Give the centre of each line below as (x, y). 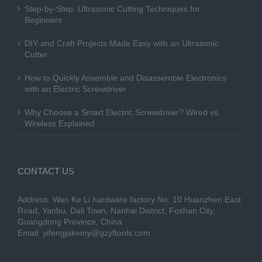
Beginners (43, 20)
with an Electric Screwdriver (75, 89)
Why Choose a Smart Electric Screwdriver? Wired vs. (123, 113)
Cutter (36, 55)
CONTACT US (46, 171)
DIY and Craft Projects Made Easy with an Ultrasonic (122, 44)
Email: (30, 233)
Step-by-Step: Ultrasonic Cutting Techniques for (112, 9)
